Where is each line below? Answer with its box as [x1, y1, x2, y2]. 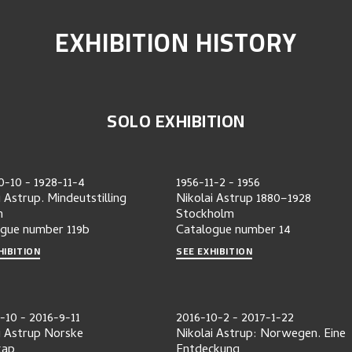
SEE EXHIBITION [176, 242, 253, 260]
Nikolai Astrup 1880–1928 [176, 189, 311, 210]
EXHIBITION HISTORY [55, 19, 297, 66]
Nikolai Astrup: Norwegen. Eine [176, 324, 346, 345]
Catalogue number [176, 221, 276, 241]
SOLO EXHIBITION [107, 104, 245, 137]
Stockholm [176, 205, 234, 225]
